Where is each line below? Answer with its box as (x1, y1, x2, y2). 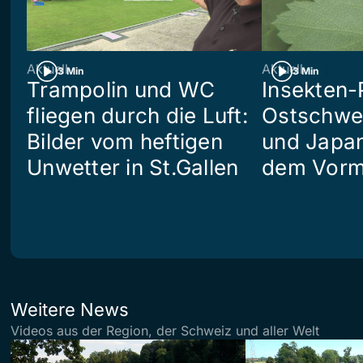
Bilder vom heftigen (27, 129, 223, 155)
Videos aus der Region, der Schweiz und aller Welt (11, 322, 319, 340)
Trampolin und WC (27, 77, 216, 103)
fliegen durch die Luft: (27, 103, 248, 129)
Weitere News (11, 299, 129, 321)
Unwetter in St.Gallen (27, 155, 239, 181)
